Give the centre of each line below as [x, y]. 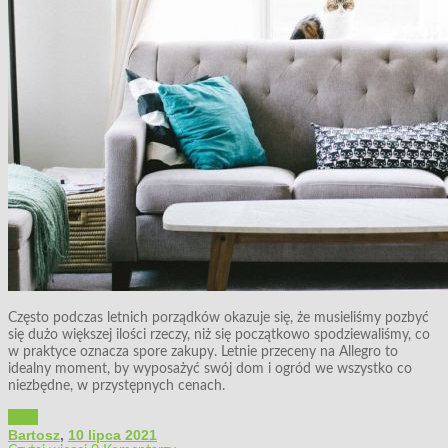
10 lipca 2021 [112, 435]
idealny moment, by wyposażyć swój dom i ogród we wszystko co [210, 369]
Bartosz [34, 435]
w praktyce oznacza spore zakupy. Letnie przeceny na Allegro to [203, 352]
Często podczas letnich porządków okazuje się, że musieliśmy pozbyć [218, 318]
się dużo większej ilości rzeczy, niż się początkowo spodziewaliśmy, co [219, 335]
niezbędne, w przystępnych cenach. [116, 386]
